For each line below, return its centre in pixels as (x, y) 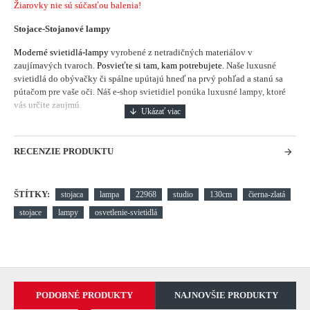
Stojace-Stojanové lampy (62, 29)
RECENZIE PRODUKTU (64, 151)
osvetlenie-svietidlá (126, 212)
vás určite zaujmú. (48, 105)
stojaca (72, 194)
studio (183, 194)
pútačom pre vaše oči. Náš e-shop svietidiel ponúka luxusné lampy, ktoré (150, 92)
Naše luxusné (250, 65)
